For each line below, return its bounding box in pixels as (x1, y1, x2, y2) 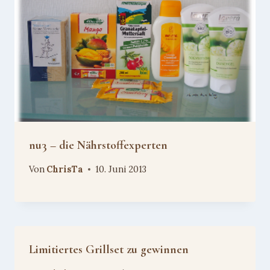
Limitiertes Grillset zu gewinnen (29, 242, 189, 257)
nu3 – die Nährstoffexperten (29, 137, 168, 152)
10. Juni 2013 (95, 163, 147, 175)
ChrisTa (46, 163, 84, 175)
